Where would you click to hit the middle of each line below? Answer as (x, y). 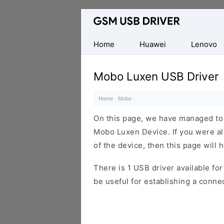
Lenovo (204, 44)
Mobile (94, 43)
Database (98, 16)
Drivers (95, 70)
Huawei (153, 44)
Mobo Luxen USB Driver (156, 76)
